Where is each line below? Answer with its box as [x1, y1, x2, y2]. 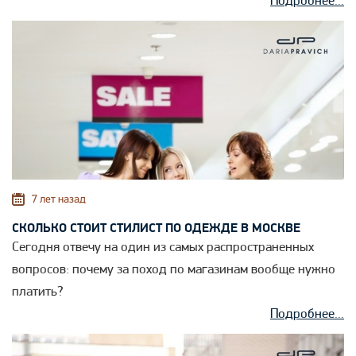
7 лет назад [32, 192, 86, 207]
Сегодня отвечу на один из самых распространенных [12, 241, 314, 255]
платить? [12, 285, 64, 300]
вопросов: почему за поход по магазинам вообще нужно [12, 263, 335, 277]
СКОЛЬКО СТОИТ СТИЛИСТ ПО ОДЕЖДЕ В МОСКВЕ [12, 220, 300, 237]
